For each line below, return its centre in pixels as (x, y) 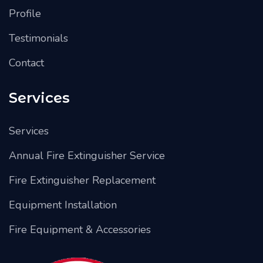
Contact (26, 63)
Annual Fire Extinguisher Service (87, 155)
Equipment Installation (63, 205)
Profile (25, 13)
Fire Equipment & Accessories (80, 229)
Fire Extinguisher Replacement (82, 180)
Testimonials (38, 38)
